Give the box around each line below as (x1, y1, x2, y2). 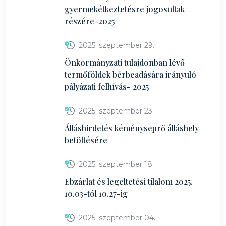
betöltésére (65, 135, 107, 145)
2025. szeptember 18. (79, 160, 154, 169)
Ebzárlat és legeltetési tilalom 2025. (65, 176, 193, 187)
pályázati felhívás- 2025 (65, 81, 149, 92)
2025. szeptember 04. (79, 213, 155, 222)
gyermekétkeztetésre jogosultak (65, 4, 185, 14)
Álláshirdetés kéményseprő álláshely (65, 123, 199, 133)
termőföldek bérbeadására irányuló (65, 69, 196, 80)
